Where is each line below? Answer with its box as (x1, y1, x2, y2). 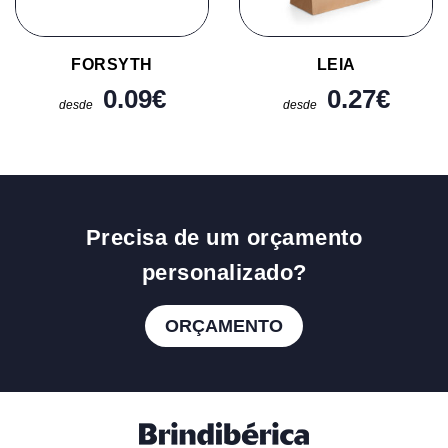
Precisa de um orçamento (85, 225, 363, 251)
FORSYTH (71, 55, 153, 73)
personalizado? (141, 260, 307, 286)
